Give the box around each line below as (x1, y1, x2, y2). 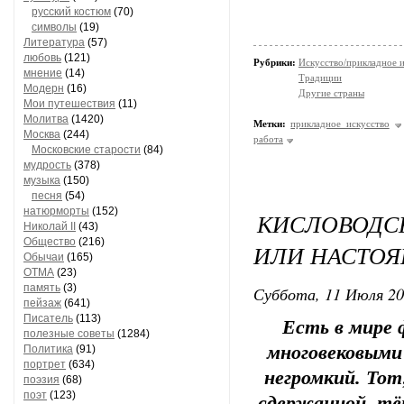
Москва (23, 128, 60, 141)
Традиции (298, 72, 342, 83)
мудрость (23, 159, 71, 171)
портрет (23, 358, 66, 371)
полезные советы (23, 327, 115, 340)
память (23, 281, 60, 294)
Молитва (23, 113, 69, 125)
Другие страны (298, 87, 364, 98)
